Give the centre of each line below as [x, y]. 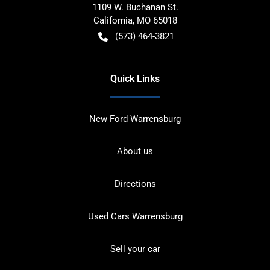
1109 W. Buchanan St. [135, 8]
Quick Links [135, 79]
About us [135, 152]
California [113, 21]
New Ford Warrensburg [135, 119]
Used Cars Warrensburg [135, 217]
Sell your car [135, 249]
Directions [135, 184]
